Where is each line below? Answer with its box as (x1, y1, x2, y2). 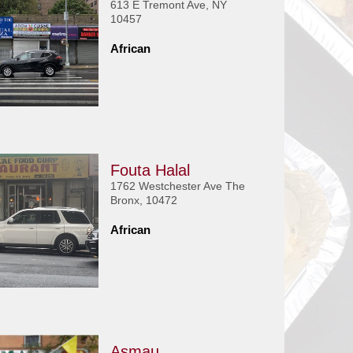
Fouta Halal (110, 162, 190, 179)
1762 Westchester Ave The (110, 180, 245, 192)
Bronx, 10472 (110, 194, 177, 206)
